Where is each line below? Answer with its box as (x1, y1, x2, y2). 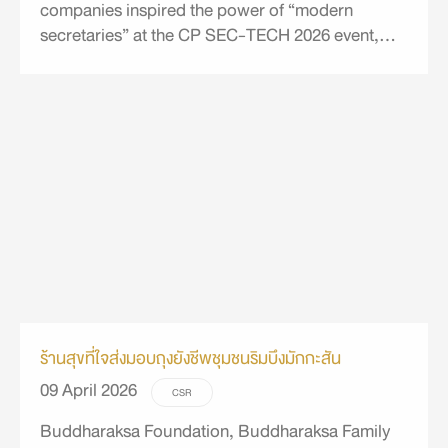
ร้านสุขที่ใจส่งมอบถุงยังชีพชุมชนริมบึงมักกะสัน (40, 340, 341, 370)
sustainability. (40, 69, 142, 100)
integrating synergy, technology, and (40, 44, 311, 75)
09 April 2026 (40, 375, 141, 406)
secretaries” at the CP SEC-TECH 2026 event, (40, 19, 379, 50)
